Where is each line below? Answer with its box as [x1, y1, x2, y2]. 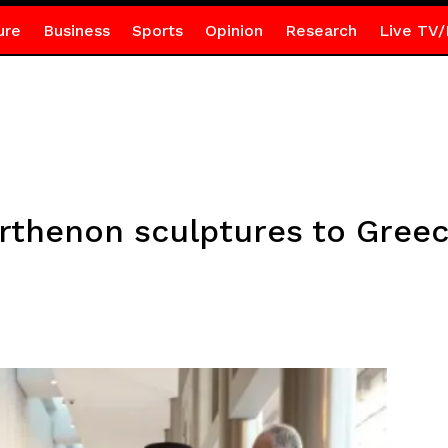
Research [284, 21, 357, 40]
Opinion [204, 21, 263, 40]
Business [42, 21, 110, 40]
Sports [131, 21, 183, 40]
